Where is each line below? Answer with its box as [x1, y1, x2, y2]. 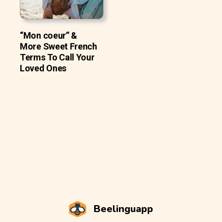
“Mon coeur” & [20, 30, 78, 41]
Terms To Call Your [20, 52, 95, 63]
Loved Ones [20, 63, 66, 74]
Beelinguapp [94, 202, 153, 216]
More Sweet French [20, 41, 97, 52]
